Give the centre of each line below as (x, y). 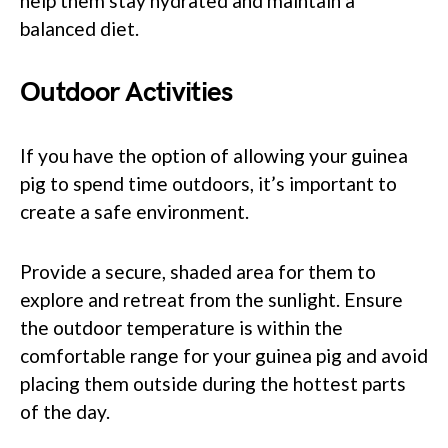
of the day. (65, 411)
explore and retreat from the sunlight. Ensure (211, 299)
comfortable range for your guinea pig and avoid (224, 355)
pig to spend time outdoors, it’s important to (208, 183)
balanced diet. (79, 28)
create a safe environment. (134, 211)
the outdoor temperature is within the (181, 327)
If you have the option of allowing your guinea (214, 155)
